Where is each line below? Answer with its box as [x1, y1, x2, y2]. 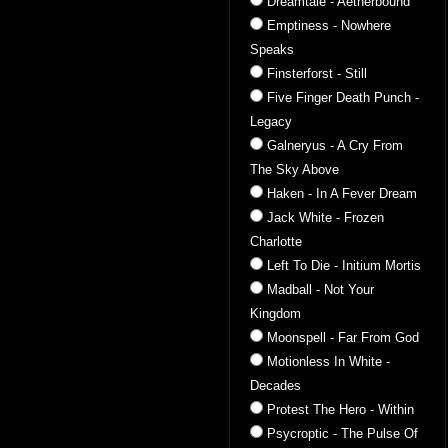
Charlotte [250, 234, 302, 249]
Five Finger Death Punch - [267, 90, 419, 105]
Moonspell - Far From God [267, 330, 419, 345]
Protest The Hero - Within [267, 402, 414, 417]
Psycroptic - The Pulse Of [267, 426, 418, 441]
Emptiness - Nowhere [267, 18, 391, 33]
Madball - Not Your [267, 282, 374, 297]
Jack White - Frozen [267, 210, 384, 225]
